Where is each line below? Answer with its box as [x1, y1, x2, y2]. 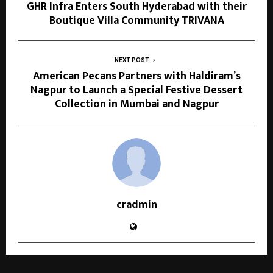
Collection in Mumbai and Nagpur [54, 95, 219, 114]
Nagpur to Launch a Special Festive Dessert [30, 81, 243, 100]
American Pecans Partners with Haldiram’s [32, 67, 241, 86]
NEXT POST [114, 57, 149, 64]
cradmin [116, 196, 157, 214]
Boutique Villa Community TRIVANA [49, 12, 224, 30]
